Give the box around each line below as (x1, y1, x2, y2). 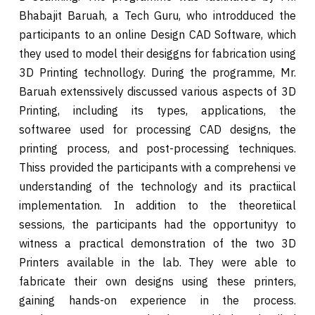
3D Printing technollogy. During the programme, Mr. (19, 65, 296, 79)
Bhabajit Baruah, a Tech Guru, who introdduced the (19, 8, 296, 22)
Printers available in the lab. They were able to (19, 255, 296, 269)
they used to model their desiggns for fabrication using (19, 46, 296, 60)
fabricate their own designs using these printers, (19, 274, 296, 288)
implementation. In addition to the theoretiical (19, 198, 296, 212)
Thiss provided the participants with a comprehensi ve (19, 160, 296, 174)
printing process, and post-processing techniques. (19, 141, 296, 155)
